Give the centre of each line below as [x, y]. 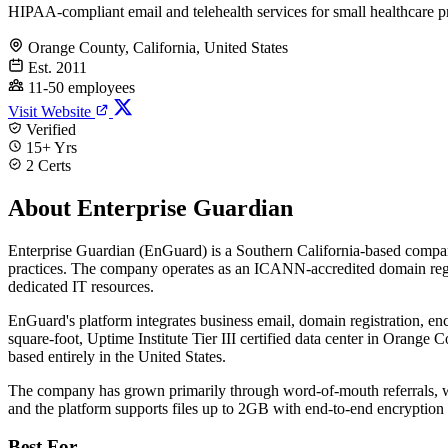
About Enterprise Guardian [150, 207]
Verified [49, 129]
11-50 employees [81, 87]
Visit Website [51, 111]
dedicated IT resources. [81, 286]
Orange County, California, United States [158, 47]
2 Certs [46, 165]
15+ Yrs [49, 147]
